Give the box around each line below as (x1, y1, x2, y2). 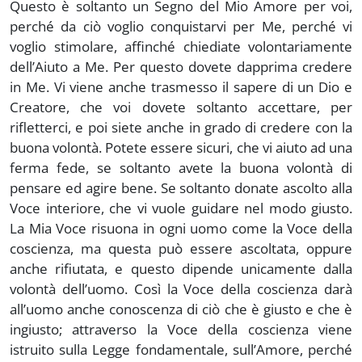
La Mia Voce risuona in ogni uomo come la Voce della (10, 218, 352, 238)
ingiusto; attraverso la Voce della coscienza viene (10, 319, 352, 339)
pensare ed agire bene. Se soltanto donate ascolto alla (10, 178, 352, 197)
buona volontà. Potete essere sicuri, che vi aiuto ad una (10, 137, 352, 157)
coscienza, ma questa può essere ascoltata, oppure (10, 238, 352, 258)
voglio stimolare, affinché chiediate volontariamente (10, 36, 352, 56)
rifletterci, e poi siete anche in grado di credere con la (10, 117, 352, 137)
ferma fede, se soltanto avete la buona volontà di (10, 158, 352, 177)
